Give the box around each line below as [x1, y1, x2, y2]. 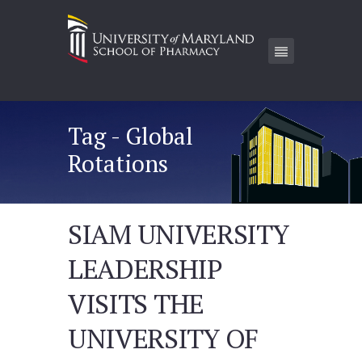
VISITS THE [68, 285, 204, 322]
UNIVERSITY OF [68, 320, 258, 357]
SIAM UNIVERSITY [68, 216, 288, 253]
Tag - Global [68, 120, 193, 151]
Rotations [68, 147, 168, 179]
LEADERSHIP [68, 250, 222, 288]
